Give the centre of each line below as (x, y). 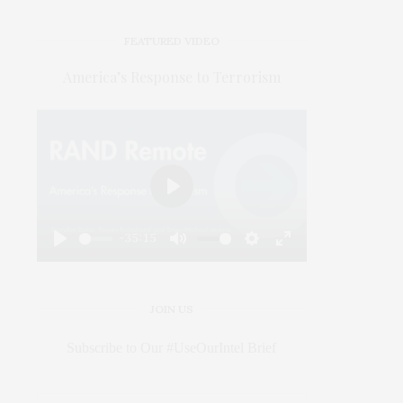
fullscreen (317, 283)
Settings (281, 259)
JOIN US (172, 309)
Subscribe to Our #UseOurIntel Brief (172, 348)
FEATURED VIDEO (171, 40)
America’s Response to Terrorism (171, 76)
